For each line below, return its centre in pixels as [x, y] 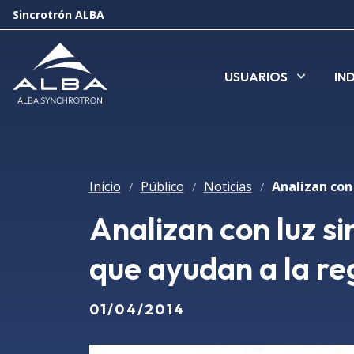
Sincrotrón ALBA [58, 15]
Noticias [228, 186]
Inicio [105, 186]
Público [162, 186]
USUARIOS [256, 76]
